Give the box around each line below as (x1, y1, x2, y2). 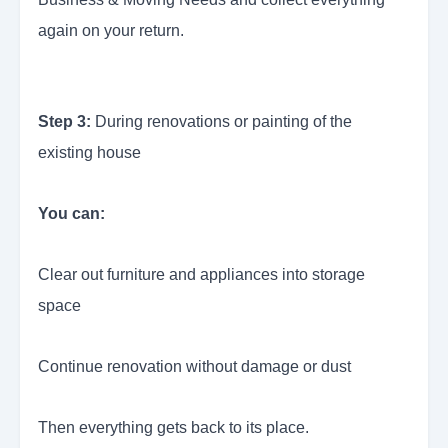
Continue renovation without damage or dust (38, 358, 351, 376)
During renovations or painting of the (91, 113, 352, 131)
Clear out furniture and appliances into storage (38, 266, 365, 284)
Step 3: (38, 113, 91, 131)
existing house (38, 144, 141, 162)
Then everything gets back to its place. (38, 419, 309, 437)
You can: (38, 205, 105, 223)
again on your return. (38, 22, 184, 40)
